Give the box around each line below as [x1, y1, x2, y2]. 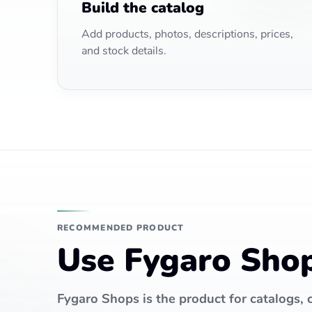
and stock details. [81, 43, 166, 58]
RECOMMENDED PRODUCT [57, 221, 185, 233]
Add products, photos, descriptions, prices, [81, 26, 293, 42]
